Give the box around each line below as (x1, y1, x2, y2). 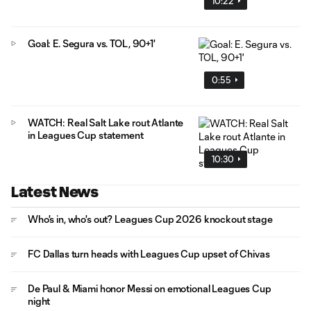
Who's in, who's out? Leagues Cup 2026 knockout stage (28, 212, 273, 225)
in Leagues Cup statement (28, 128, 144, 141)
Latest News (11, 183, 99, 200)
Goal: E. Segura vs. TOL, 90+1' (28, 37, 155, 49)
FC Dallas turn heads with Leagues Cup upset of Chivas (28, 247, 270, 260)
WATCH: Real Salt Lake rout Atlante (28, 116, 184, 128)
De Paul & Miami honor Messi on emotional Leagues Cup (28, 282, 271, 294)
